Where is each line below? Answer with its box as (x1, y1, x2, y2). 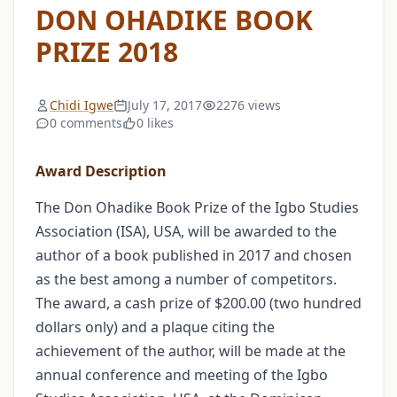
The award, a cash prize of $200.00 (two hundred (35, 292, 362, 313)
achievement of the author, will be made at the (35, 340, 346, 361)
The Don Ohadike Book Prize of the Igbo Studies (35, 197, 359, 217)
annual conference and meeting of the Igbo (35, 364, 328, 385)
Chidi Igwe (50, 96, 113, 113)
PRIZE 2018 (35, 33, 178, 70)
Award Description (35, 160, 167, 181)
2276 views (216, 96, 281, 113)
